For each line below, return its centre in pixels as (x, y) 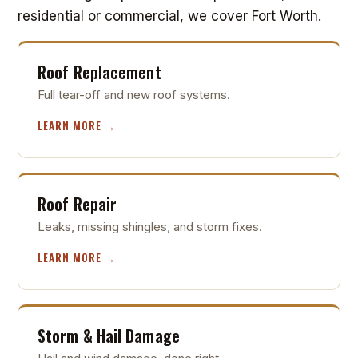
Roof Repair (78, 203)
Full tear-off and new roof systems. (134, 94)
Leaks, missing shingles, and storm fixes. (150, 226)
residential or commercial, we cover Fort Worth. (169, 16)
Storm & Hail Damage (109, 335)
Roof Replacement (99, 72)
